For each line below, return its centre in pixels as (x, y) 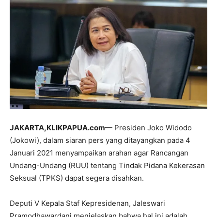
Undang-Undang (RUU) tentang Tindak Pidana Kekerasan (107, 166)
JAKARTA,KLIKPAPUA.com (57, 128)
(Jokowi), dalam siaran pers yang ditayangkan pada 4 (100, 140)
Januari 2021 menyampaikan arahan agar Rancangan (99, 153)
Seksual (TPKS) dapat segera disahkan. (77, 178)
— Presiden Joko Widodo (148, 128)
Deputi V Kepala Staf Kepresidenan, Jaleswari (87, 203)
